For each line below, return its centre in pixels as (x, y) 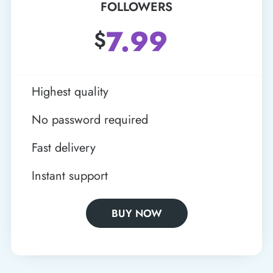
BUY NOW (136, 213)
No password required (90, 119)
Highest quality (70, 91)
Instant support (69, 175)
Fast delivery (63, 147)
